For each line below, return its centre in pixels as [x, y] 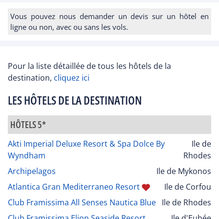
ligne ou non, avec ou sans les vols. [69, 27]
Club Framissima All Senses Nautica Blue [82, 202]
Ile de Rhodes [186, 202]
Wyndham [27, 155]
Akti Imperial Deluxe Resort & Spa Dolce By [86, 143]
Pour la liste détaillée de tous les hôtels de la [89, 66]
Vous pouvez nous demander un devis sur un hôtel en [109, 16]
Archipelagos [32, 171]
